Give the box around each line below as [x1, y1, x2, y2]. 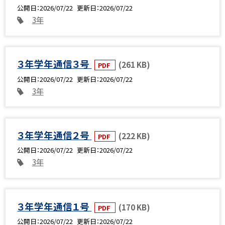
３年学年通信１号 [17, 199, 92, 213]
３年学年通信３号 [17, 57, 92, 71]
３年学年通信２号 [17, 128, 92, 142]
